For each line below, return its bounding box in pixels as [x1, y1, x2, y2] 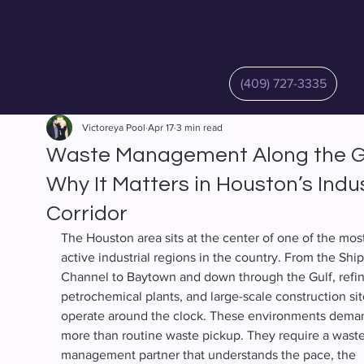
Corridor [45, 202, 128, 224]
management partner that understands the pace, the [60, 347, 359, 362]
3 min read [175, 121, 223, 133]
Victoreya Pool [81, 121, 145, 133]
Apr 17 [147, 121, 174, 133]
